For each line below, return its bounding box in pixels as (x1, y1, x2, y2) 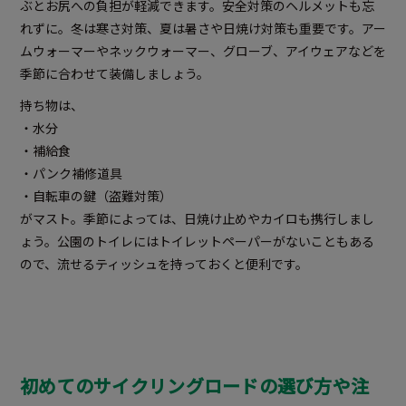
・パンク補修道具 (20, 164, 122, 183)
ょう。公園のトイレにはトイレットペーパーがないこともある (20, 232, 374, 251)
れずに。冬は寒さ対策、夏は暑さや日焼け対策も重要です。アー (20, 19, 386, 38)
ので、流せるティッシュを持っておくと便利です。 (20, 255, 308, 274)
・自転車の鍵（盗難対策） (20, 187, 172, 206)
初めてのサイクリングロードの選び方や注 (20, 372, 370, 400)
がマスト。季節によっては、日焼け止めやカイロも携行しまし (20, 209, 374, 228)
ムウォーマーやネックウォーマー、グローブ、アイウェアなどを (20, 42, 386, 61)
